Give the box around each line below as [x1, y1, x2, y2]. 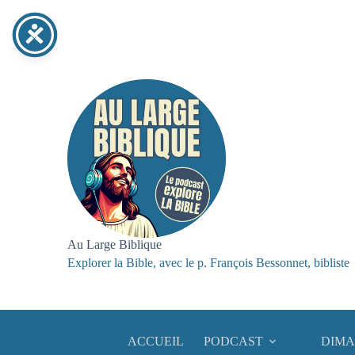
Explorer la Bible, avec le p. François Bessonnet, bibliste [67, 255, 349, 269]
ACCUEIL [127, 334, 184, 348]
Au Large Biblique [67, 238, 162, 251]
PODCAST [203, 334, 263, 348]
